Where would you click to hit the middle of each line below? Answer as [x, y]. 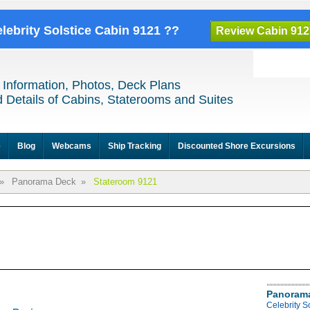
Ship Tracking [135, 146]
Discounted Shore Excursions [237, 146]
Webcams [72, 146]
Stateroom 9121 [125, 182]
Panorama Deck [44, 182]
